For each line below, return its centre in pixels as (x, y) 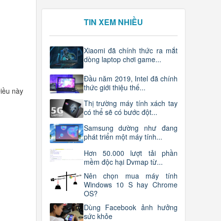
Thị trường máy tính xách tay (130, 103)
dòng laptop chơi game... (122, 59)
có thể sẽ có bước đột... (120, 112)
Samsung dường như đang (130, 128)
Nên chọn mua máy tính (130, 175)
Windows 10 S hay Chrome (130, 184)
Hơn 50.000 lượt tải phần (130, 153)
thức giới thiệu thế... (114, 87)
